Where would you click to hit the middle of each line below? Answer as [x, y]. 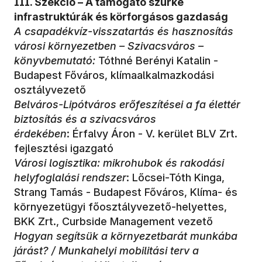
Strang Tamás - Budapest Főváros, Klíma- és [126, 192]
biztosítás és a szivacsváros [85, 119]
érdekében [40, 133]
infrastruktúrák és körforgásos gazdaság [121, 16]
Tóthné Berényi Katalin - [157, 60]
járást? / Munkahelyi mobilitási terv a [106, 250]
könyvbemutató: [55, 60]
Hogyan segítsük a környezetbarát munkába [126, 236]
